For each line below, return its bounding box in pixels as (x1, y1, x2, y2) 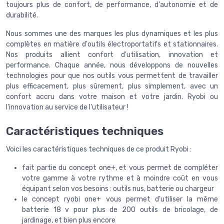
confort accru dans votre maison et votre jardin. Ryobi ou (6, 92, 218, 101)
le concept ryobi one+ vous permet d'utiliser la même (22, 195, 218, 204)
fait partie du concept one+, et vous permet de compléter (22, 163, 218, 172)
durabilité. (6, 11, 38, 20)
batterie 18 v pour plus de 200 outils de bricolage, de (22, 205, 218, 214)
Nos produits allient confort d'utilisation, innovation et (6, 50, 218, 59)
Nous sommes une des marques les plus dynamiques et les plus (6, 29, 218, 38)
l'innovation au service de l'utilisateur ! (6, 103, 128, 112)
